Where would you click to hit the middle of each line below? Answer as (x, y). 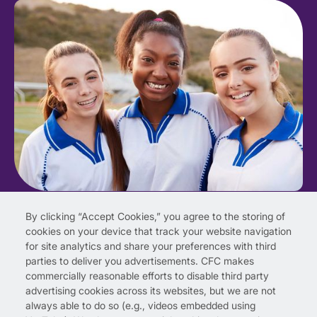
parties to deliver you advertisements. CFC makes (140, 261)
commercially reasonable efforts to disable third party (147, 276)
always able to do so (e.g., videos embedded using (140, 306)
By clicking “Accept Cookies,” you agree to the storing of (155, 217)
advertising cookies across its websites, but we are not (151, 291)
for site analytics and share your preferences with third (151, 246)
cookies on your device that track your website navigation (158, 231)
